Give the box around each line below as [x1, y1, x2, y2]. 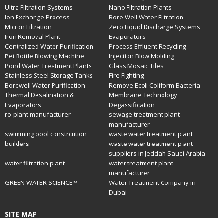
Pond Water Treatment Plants [5, 61, 92, 70]
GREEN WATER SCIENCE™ [5, 178, 77, 187]
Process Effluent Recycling [109, 42, 186, 51]
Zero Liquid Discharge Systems [109, 22, 200, 31]
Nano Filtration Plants [109, 3, 172, 12]
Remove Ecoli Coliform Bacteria [109, 81, 200, 90]
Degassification [109, 100, 155, 109]
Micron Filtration [5, 22, 52, 31]
